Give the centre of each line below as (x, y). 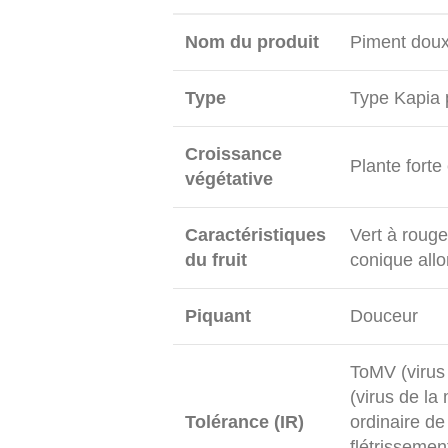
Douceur (384, 316)
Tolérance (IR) (244, 422)
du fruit (216, 260)
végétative (229, 179)
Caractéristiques (255, 235)
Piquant (218, 316)
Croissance (233, 154)
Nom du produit (252, 42)
